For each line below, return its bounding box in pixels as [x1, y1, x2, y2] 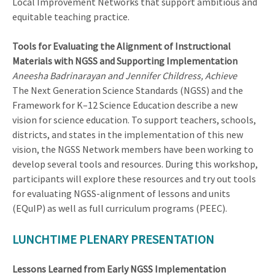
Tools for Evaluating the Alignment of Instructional [12, 40, 231, 53]
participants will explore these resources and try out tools [12, 172, 256, 185]
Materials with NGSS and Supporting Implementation [12, 55, 238, 68]
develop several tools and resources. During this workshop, [12, 158, 258, 171]
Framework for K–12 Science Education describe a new [12, 99, 238, 112]
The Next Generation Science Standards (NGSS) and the [12, 84, 243, 97]
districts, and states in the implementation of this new [12, 128, 243, 141]
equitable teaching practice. [12, 10, 130, 23]
